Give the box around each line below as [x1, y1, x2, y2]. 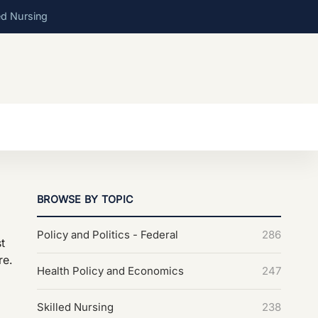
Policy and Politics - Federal [37, 227, 178, 241]
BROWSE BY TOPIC [37, 192, 134, 205]
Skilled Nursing [37, 300, 114, 314]
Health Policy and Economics [37, 263, 184, 278]
